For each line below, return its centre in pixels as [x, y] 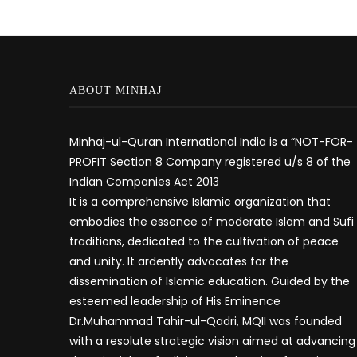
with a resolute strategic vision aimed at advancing [212, 341]
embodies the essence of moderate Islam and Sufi [212, 222]
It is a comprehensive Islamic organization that [200, 202]
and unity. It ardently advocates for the [179, 261]
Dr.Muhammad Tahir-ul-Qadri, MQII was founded [206, 321]
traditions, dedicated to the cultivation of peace [204, 241]
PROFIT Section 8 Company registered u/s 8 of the [210, 162]
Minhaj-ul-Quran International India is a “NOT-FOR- [211, 142]
